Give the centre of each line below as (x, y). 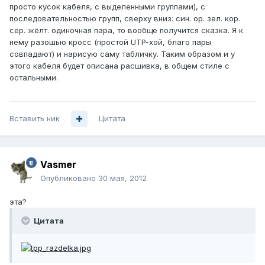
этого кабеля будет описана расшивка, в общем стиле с (119, 66)
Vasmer (58, 165)
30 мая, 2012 (122, 178)
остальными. (34, 78)
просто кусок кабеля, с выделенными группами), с (107, 7)
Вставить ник (35, 119)
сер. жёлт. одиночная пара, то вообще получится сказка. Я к (126, 30)
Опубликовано (69, 178)
